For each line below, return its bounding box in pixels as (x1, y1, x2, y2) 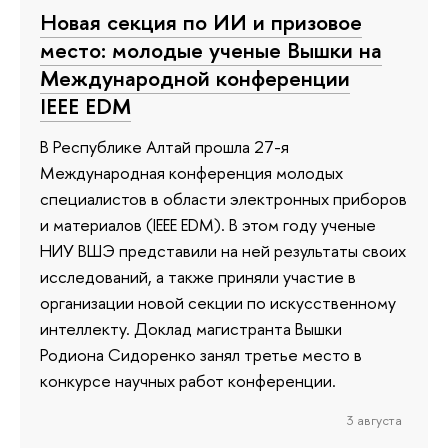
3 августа (346, 410, 402, 429)
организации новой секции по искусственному (40, 290, 396, 314)
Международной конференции (40, 63, 350, 94)
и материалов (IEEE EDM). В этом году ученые (40, 212, 376, 236)
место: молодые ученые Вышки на (40, 35, 382, 66)
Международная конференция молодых (40, 160, 343, 184)
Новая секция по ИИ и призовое (40, 7, 362, 38)
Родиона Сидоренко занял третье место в (40, 342, 362, 366)
